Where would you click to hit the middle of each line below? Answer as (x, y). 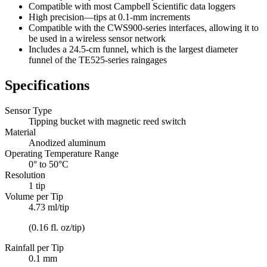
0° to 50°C (49, 164)
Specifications (47, 85)
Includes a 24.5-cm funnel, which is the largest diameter (133, 49)
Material (20, 132)
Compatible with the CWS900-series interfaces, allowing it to (144, 27)
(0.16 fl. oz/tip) (57, 227)
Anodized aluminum (67, 142)
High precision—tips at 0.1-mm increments (109, 17)
